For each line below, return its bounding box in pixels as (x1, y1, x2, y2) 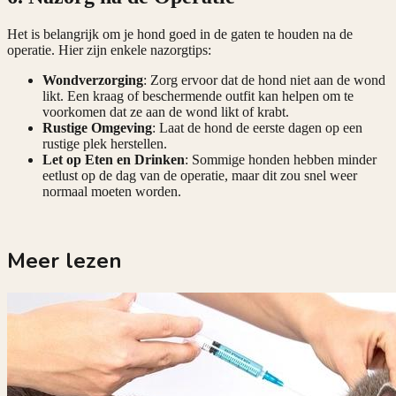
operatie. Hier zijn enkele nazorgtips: (7, 42, 211, 57)
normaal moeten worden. (42, 183, 181, 199)
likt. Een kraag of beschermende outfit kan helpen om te (42, 88, 354, 103)
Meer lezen (7, 247, 122, 276)
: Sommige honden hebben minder (185, 151, 377, 167)
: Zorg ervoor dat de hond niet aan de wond (143, 72, 385, 88)
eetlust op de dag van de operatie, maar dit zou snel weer (42, 167, 357, 183)
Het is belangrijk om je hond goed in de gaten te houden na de (7, 26, 353, 42)
